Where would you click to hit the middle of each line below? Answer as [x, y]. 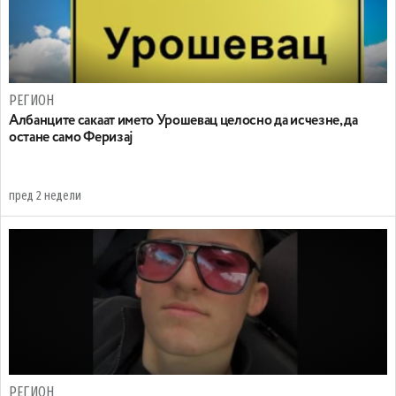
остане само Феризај [71, 138]
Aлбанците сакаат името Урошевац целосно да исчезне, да [183, 121]
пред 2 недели [45, 196]
